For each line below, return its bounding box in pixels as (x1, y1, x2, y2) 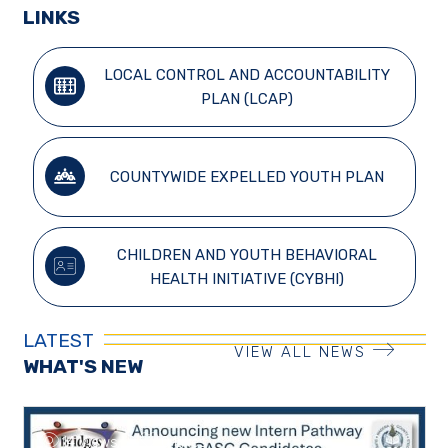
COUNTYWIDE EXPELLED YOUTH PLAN (109, 167, 384, 186)
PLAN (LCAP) (200, 89, 293, 108)
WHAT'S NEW (22, 354, 143, 378)
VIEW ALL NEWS (233, 343, 366, 362)
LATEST (22, 328, 94, 352)
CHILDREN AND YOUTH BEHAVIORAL (116, 245, 377, 264)
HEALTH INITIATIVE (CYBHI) (149, 269, 344, 288)
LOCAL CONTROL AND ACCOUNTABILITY (103, 65, 390, 84)
